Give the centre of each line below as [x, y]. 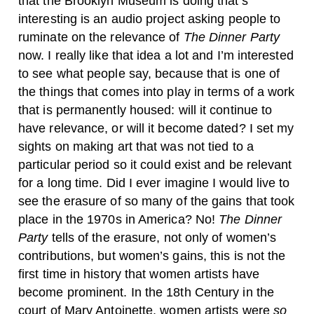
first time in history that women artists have [139, 274]
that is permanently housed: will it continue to [145, 110]
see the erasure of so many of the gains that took [157, 201]
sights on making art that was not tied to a [136, 146]
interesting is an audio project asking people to [150, 19]
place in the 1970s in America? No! [119, 219]
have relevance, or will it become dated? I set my [156, 128]
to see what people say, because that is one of [149, 73]
